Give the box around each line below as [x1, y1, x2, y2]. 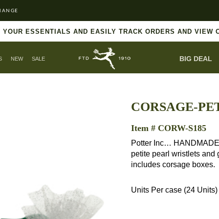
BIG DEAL [179, 55, 212, 63]
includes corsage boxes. [131, 160, 215, 169]
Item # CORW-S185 [131, 123, 206, 133]
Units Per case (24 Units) [131, 186, 218, 194]
